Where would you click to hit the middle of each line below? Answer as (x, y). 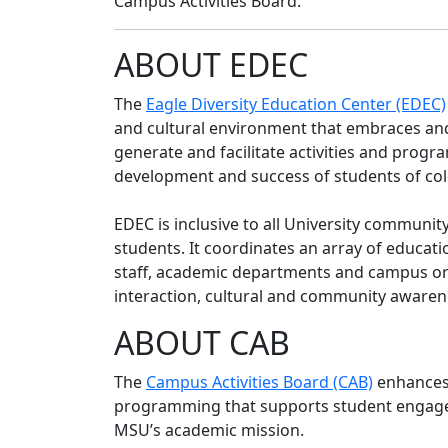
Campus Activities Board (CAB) (259, 382)
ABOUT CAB (202, 343)
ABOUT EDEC (211, 65)
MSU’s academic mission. (209, 430)
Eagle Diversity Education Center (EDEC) (296, 104)
